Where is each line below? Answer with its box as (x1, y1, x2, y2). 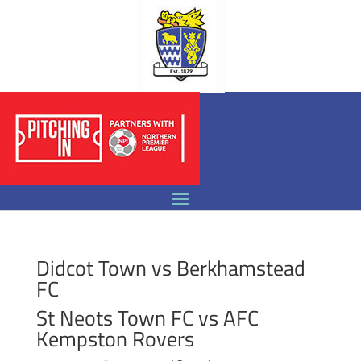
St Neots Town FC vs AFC (35, 302, 259, 334)
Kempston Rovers (35, 323, 194, 355)
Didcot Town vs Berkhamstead (35, 252, 305, 284)
